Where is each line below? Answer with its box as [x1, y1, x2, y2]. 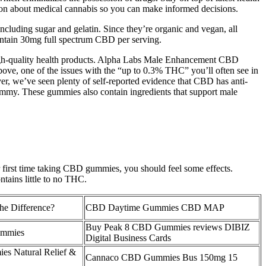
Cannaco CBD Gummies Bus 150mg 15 [85, 252, 237, 263]
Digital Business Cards [85, 233, 171, 243]
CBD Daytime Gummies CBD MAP [85, 202, 224, 213]
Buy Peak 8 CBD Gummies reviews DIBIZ [85, 222, 250, 233]
